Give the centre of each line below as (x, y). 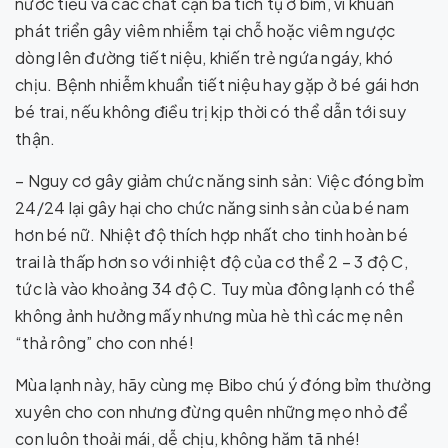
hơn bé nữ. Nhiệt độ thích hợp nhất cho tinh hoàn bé (211, 234)
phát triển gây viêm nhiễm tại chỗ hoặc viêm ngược (205, 30)
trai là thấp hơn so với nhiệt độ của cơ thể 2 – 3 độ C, (211, 261)
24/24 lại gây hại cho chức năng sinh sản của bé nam (212, 207)
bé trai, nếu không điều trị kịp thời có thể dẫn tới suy (210, 111)
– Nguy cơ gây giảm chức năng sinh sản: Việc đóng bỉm (219, 180)
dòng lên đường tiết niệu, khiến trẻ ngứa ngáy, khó (204, 57)
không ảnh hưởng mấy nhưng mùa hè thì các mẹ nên (209, 315)
